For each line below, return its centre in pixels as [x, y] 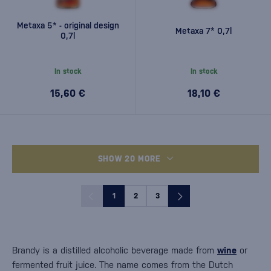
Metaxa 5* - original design [68, 25]
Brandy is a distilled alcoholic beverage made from [115, 250]
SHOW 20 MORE [129, 159]
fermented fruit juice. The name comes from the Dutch [122, 265]
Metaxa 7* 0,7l [204, 31]
